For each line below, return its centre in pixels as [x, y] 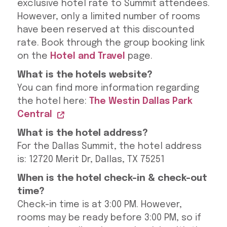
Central [34, 115]
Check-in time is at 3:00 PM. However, [99, 205]
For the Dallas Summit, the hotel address [109, 147]
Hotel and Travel [87, 56]
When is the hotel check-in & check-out [112, 179]
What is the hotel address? [82, 134]
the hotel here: [53, 102]
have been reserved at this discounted [105, 30]
